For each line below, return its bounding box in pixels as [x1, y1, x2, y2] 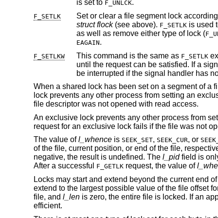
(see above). [112, 20, 160, 29]
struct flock [76, 20, 113, 29]
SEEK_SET [121, 136, 153, 144]
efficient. [33, 201, 62, 210]
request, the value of [123, 162, 197, 170]
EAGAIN [76, 39, 100, 47]
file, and [33, 193, 63, 201]
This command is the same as [76, 51, 181, 60]
